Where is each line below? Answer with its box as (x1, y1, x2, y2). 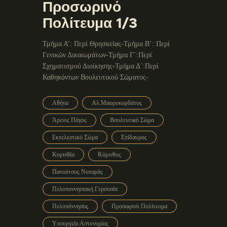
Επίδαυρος (121, 133, 147, 141)
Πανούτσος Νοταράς (52, 168, 103, 175)
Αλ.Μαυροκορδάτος (92, 99, 142, 106)
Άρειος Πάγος (52, 116, 87, 124)
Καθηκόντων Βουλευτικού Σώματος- (43, 73, 148, 81)
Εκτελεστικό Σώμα (52, 133, 98, 141)
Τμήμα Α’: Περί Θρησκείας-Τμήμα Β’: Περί (43, 40, 170, 48)
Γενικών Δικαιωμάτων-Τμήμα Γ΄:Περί (43, 51, 152, 59)
